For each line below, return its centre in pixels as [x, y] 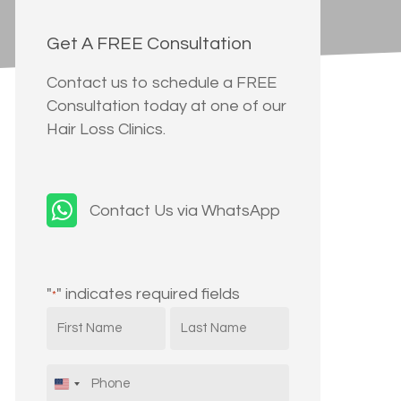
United [86, 389]
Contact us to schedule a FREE [161, 82]
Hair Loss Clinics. [106, 129]
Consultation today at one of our [166, 106]
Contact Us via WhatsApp [184, 211]
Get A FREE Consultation [149, 43]
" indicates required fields [148, 294]
